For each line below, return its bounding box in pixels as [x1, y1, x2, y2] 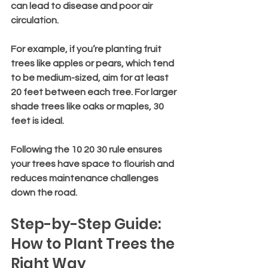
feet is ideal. [11, 115, 64, 126]
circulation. [11, 15, 59, 25]
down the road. [11, 187, 77, 197]
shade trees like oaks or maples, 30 [11, 101, 166, 111]
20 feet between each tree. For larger [11, 87, 178, 97]
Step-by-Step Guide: [11, 214, 164, 234]
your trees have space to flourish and [11, 159, 176, 169]
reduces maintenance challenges [11, 173, 160, 183]
